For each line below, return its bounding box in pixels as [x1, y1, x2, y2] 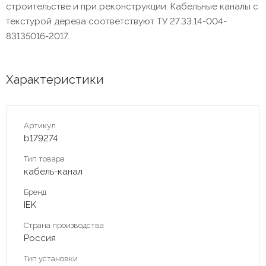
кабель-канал [24, 166, 83, 177]
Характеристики [6, 72, 104, 87]
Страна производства [24, 220, 104, 230]
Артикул [24, 121, 56, 130]
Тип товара [24, 154, 65, 163]
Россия [24, 232, 56, 243]
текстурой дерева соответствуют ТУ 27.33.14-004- [6, 15, 227, 27]
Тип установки [24, 254, 78, 263]
